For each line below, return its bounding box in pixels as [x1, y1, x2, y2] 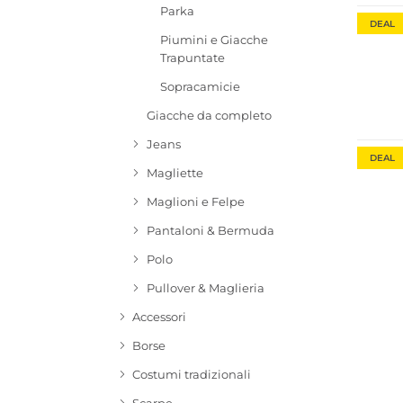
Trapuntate [160, 50, 226, 66]
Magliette [146, 166, 203, 181]
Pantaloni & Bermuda [146, 223, 274, 238]
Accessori [132, 309, 187, 325]
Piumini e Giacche [160, 32, 269, 48]
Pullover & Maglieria [146, 281, 264, 296]
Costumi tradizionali [132, 367, 252, 382]
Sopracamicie [160, 79, 241, 94]
